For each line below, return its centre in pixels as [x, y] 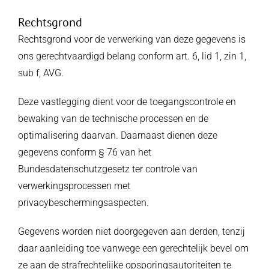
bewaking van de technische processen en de [113, 119]
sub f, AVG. [41, 73]
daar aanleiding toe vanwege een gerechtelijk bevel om [133, 248]
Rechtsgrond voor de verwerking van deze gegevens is [131, 39]
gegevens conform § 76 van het [84, 152]
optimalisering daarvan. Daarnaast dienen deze [117, 135]
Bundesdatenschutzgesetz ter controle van [107, 169]
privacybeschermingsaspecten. [83, 203]
